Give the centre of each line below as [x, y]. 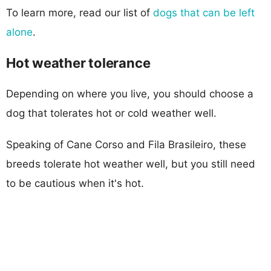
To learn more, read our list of [80, 12]
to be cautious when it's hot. [75, 183]
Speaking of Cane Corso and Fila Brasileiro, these [126, 144]
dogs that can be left [204, 12]
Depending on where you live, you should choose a [130, 93]
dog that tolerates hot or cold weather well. [111, 113]
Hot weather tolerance [78, 63]
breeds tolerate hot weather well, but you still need [131, 164]
